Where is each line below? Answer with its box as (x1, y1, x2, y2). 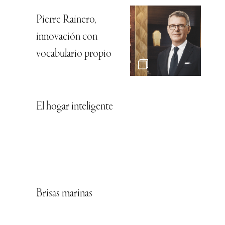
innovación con (36, 31, 97, 44)
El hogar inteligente (36, 101, 113, 114)
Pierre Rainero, (36, 14, 96, 27)
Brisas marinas (36, 188, 92, 200)
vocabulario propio (36, 48, 111, 61)
